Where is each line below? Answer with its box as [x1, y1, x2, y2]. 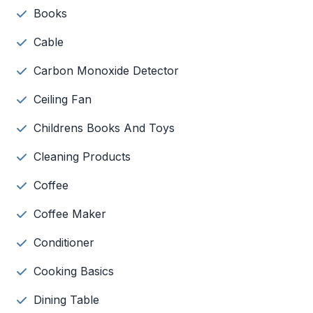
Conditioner [34, 235, 94, 249]
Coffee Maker [34, 207, 106, 221]
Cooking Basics [34, 264, 114, 278]
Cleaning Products [34, 150, 131, 163]
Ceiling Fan [34, 92, 92, 106]
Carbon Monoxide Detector [34, 64, 179, 78]
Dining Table [34, 293, 99, 307]
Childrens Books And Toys [34, 121, 175, 135]
